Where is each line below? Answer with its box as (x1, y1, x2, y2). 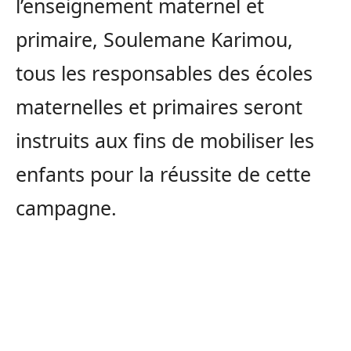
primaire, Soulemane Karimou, (16, 26, 293, 53)
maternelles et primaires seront (16, 93, 302, 121)
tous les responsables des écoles (16, 60, 313, 87)
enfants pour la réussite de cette (16, 161, 311, 188)
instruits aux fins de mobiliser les (16, 127, 314, 154)
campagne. (16, 194, 117, 222)
